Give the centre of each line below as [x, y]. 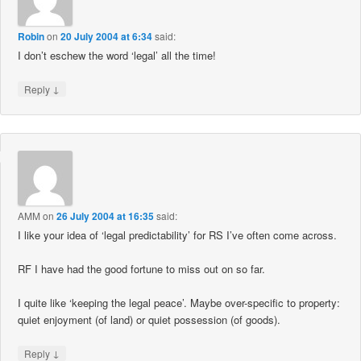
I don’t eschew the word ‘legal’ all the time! [117, 56]
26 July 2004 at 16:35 [106, 216]
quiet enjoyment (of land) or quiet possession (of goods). [149, 319]
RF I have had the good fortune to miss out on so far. [142, 268]
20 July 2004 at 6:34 [107, 37]
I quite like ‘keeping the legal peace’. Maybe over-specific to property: [179, 302]
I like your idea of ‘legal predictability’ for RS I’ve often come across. [178, 234]
